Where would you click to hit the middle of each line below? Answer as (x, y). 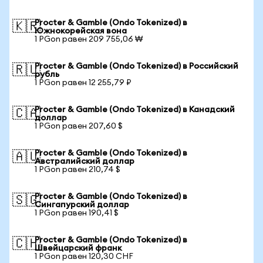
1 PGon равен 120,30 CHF (84, 257)
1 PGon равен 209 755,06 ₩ (89, 39)
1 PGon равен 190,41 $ (77, 213)
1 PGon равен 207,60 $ (79, 126)
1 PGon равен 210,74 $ (77, 170)
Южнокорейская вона (81, 31)
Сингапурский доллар (82, 205)
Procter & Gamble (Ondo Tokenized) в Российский (136, 66)
